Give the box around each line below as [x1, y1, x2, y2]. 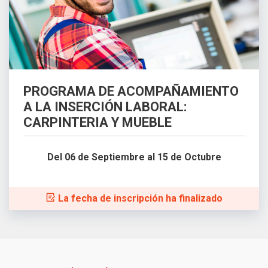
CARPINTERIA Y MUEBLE [23, 115, 172, 130]
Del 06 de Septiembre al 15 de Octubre [47, 151, 221, 163]
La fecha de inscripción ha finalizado [55, 193, 223, 205]
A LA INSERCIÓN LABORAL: [23, 99, 187, 115]
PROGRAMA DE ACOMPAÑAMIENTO [23, 84, 239, 99]
